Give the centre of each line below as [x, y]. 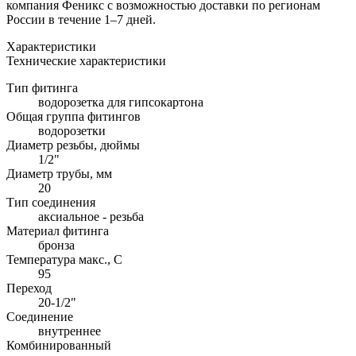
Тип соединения [51, 202]
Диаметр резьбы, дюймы [73, 145]
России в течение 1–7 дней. [81, 19]
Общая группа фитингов [74, 116]
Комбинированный [59, 345]
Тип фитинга [42, 87]
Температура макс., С [64, 259]
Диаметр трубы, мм [59, 173]
